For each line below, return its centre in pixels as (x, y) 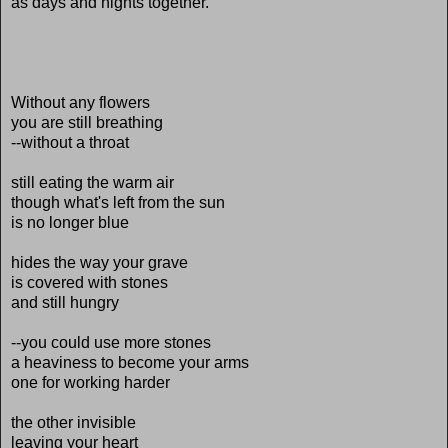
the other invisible (73, 422)
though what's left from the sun (118, 202)
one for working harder (90, 382)
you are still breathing (87, 122)
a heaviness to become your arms (130, 362)
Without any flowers (80, 102)
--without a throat (70, 142)
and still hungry (65, 302)
